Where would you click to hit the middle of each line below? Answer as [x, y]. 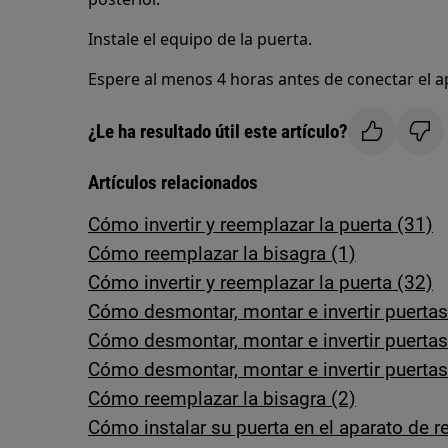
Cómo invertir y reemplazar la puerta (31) [260, 224]
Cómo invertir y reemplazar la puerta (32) [260, 282]
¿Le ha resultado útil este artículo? [218, 131]
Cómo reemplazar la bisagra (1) [222, 253]
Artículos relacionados [173, 182]
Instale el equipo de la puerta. [200, 39]
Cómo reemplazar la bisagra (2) [222, 398]
